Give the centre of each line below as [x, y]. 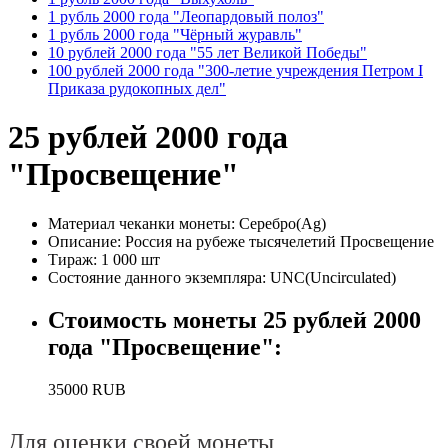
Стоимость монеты [155, 319]
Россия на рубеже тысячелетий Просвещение [279, 241]
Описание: [86, 241]
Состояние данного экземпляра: [159, 277]
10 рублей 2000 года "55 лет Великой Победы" [207, 52]
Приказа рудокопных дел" [137, 88]
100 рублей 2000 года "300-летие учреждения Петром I [235, 70]
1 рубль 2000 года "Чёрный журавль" [175, 34]
